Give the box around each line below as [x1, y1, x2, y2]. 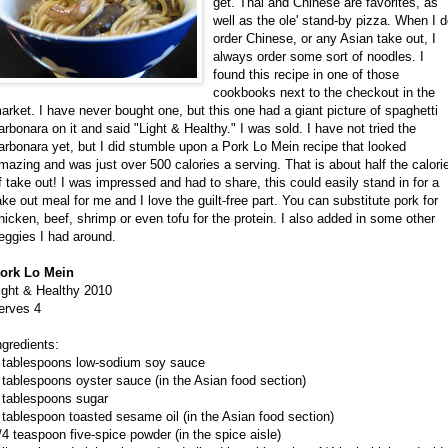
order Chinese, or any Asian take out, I [213, 31, 436, 47]
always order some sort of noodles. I [213, 49, 424, 65]
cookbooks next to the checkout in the [213, 85, 435, 101]
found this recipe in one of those [213, 67, 399, 83]
